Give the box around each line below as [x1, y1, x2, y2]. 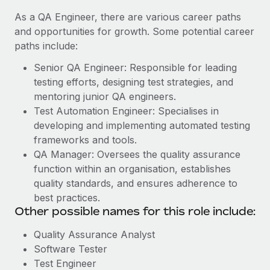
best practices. [34, 192, 100, 204]
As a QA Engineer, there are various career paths [14, 11, 241, 23]
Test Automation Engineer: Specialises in [34, 105, 219, 117]
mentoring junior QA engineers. [34, 90, 176, 102]
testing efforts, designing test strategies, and [34, 76, 233, 88]
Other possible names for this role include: [14, 204, 256, 218]
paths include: [14, 40, 78, 52]
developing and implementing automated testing [34, 119, 250, 131]
